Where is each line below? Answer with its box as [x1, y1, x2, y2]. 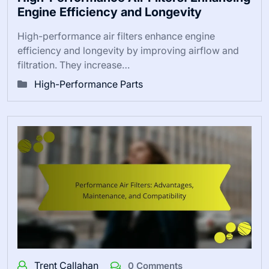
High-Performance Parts [34, 77, 143, 90]
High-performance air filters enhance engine [17, 29, 215, 42]
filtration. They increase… [17, 58, 130, 71]
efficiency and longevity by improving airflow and [17, 44, 239, 56]
